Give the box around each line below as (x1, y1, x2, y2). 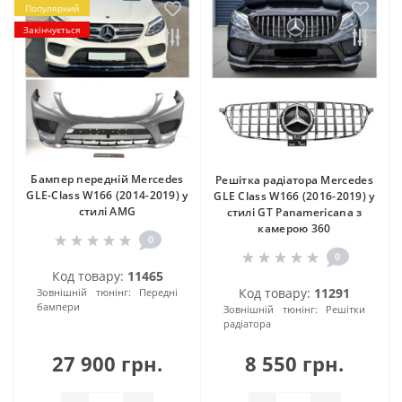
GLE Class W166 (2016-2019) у (214, 188, 375, 204)
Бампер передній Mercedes (31, 170, 184, 187)
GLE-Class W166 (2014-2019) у (26, 187, 188, 203)
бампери (37, 299, 80, 313)
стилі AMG (78, 203, 136, 219)
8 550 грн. (245, 349, 344, 377)
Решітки (326, 301, 365, 316)
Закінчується (23, 22, 81, 36)
